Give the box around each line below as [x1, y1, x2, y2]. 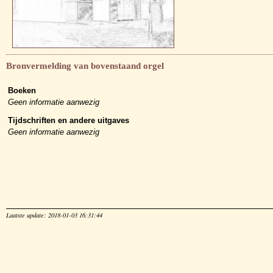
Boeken [8, 86, 36, 96]
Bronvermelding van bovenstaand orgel [6, 61, 164, 71]
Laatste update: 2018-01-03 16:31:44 [6, 211, 102, 220]
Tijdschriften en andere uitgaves [8, 116, 129, 126]
